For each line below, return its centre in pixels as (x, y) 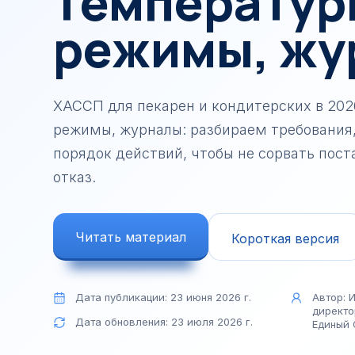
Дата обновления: (123, 321)
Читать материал (131, 237)
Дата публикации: (123, 297)
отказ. (74, 177)
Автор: (330, 297)
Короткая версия (285, 238)
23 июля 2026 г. (212, 321)
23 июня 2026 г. (211, 297)
